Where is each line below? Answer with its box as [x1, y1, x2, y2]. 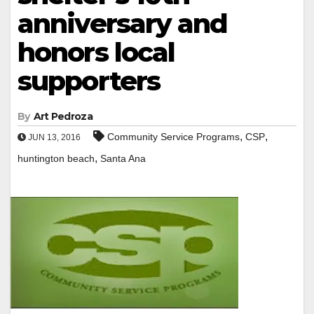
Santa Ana [100, 152, 146, 164]
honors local [18, 35, 175, 69]
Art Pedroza [33, 109, 93, 123]
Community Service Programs [107, 130, 240, 142]
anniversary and [18, 6, 228, 40]
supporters [18, 64, 161, 97]
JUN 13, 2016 [26, 132, 81, 142]
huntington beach [18, 152, 95, 164]
